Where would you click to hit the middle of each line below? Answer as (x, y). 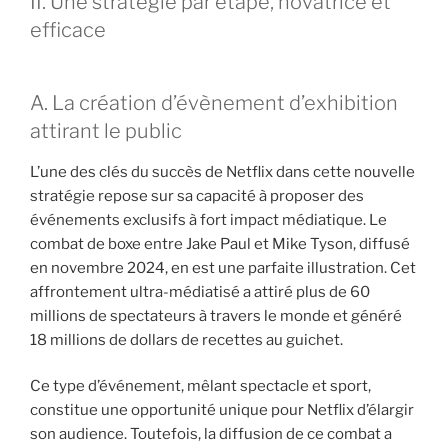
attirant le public (106, 130)
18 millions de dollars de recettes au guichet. (186, 339)
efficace (68, 29)
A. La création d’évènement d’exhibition (214, 102)
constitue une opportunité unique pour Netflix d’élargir (222, 410)
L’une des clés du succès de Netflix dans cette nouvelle (222, 171)
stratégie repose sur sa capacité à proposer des (197, 195)
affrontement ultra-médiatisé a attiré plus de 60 (200, 291)
